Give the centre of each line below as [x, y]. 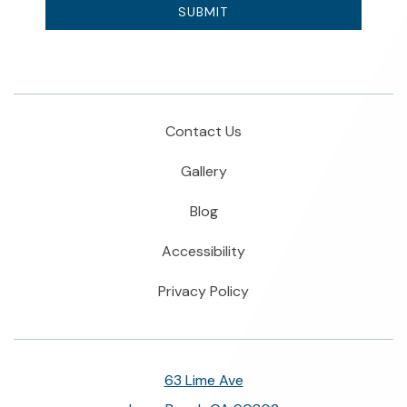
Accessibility [203, 252]
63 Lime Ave [203, 381]
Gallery [203, 172]
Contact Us [203, 132]
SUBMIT [203, 12]
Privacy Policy [203, 292]
